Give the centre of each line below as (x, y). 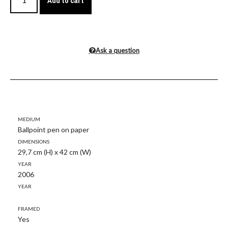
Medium (29, 119)
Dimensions (34, 141)
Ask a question (117, 51)
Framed (29, 208)
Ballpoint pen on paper (53, 130)
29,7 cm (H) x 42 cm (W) (54, 152)
